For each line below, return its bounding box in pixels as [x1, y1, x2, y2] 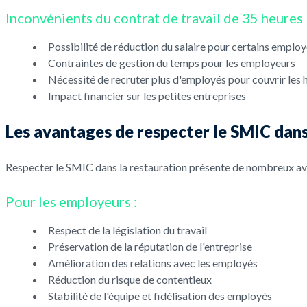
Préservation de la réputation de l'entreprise [48, 240, 252, 254]
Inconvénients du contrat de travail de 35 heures [5, 10, 303, 27]
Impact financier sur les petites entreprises [48, 89, 246, 103]
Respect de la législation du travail [48, 223, 207, 237]
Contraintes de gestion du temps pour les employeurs [48, 56, 295, 70]
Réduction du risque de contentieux [48, 273, 212, 286]
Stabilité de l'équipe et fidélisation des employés [48, 289, 272, 303]
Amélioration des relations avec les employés [48, 256, 258, 270]
